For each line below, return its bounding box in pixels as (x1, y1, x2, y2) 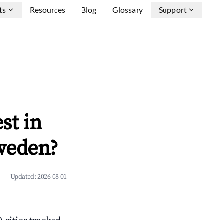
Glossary (112, 5, 143, 14)
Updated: (10, 172, 37, 181)
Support (158, 5, 187, 14)
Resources (29, 5, 65, 14)
